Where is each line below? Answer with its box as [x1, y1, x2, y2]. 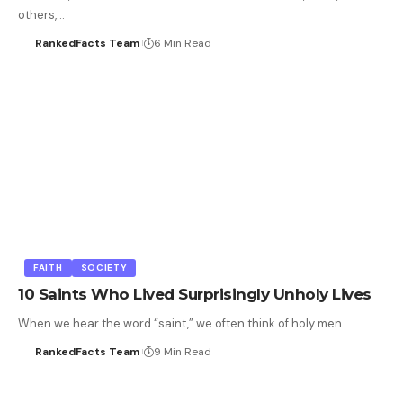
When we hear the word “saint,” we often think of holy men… [18, 316, 350, 332]
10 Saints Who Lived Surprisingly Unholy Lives [18, 285, 372, 304]
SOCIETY [80, 262, 128, 274]
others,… [18, 6, 65, 22]
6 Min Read [153, 35, 211, 50]
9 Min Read [153, 345, 211, 360]
